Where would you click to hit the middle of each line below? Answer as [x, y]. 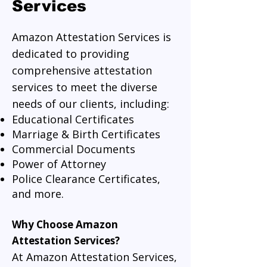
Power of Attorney [59, 164]
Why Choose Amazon [65, 224]
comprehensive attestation [82, 70]
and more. [38, 194]
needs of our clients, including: [91, 104]
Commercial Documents [74, 149]
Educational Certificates [73, 119]
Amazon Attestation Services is [91, 37]
